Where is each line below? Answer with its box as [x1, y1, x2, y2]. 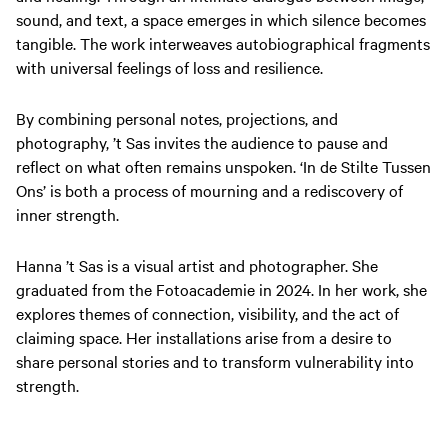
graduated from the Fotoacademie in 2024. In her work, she [16, 278, 427, 301]
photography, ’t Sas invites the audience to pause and [16, 131, 388, 154]
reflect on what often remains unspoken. [16, 155, 300, 178]
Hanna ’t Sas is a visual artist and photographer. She [16, 254, 378, 277]
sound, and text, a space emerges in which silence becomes [16, 8, 426, 31]
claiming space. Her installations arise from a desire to [16, 326, 392, 349]
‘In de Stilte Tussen [300, 155, 431, 178]
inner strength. [16, 203, 119, 226]
